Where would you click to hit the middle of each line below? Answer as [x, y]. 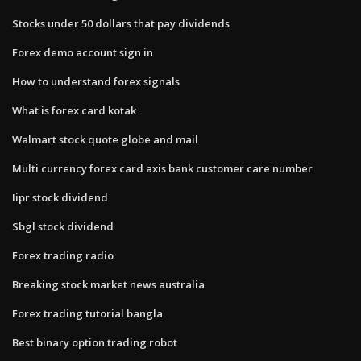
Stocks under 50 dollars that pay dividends [121, 23]
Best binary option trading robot [95, 342]
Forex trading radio [63, 255]
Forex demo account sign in [83, 52]
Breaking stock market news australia [108, 284]
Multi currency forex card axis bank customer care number [162, 168]
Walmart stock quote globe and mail [105, 139]
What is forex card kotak [74, 110]
